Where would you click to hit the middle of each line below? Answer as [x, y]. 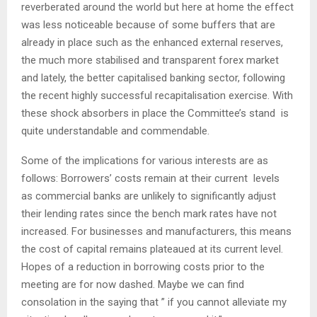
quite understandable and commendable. [115, 131]
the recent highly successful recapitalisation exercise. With [157, 95]
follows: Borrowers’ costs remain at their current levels [152, 178]
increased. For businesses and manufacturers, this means [156, 231]
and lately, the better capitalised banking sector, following [153, 77]
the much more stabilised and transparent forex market [150, 60]
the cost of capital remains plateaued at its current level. [152, 249]
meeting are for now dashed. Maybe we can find [134, 284]
